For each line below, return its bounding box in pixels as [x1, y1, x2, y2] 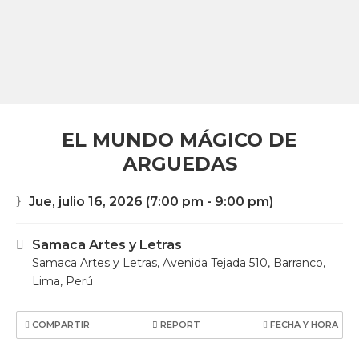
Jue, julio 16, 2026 [29, 194, 143, 209]
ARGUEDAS [122, 152, 237, 175]
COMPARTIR [30, 319, 90, 330]
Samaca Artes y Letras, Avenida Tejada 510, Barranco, [32, 256, 325, 270]
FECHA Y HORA [268, 319, 338, 330]
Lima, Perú [32, 274, 93, 288]
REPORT [158, 319, 200, 330]
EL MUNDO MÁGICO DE [62, 128, 297, 151]
